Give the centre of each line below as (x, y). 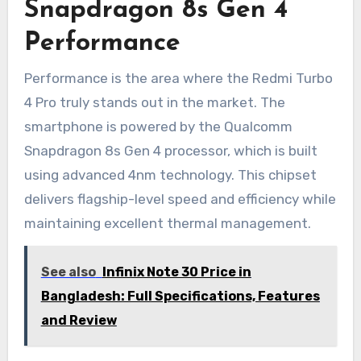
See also (68, 272)
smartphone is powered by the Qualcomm (158, 126)
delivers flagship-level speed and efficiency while (180, 199)
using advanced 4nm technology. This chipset (170, 174)
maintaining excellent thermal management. (167, 223)
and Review (79, 320)
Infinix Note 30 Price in (176, 272)
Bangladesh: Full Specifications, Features (180, 296)
